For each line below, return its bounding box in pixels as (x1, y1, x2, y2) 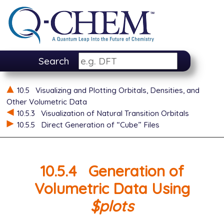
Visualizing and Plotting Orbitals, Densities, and (35, 85, 199, 95)
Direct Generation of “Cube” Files (40, 119, 159, 129)
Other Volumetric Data (6, 96, 87, 106)
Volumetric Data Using (34, 178, 190, 197)
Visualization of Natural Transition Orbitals (40, 108, 189, 118)
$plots (90, 196, 133, 215)
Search (38, 55, 69, 67)
